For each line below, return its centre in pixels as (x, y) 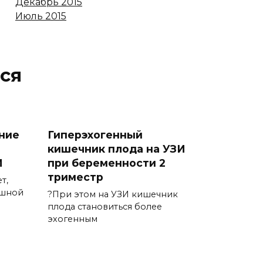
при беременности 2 (107, 163)
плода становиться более (105, 207)
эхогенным (73, 219)
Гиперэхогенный (95, 135)
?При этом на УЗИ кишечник (113, 195)
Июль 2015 (41, 16)
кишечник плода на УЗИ (117, 149)
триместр (75, 177)
